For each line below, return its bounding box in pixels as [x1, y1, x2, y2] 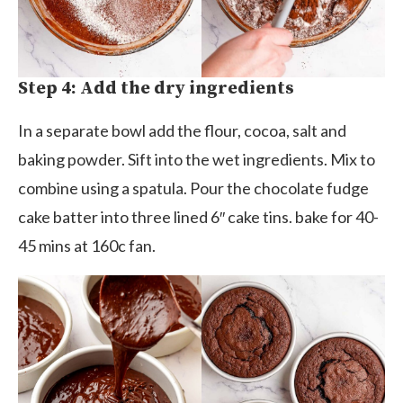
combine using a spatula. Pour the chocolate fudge [18, 178, 369, 199]
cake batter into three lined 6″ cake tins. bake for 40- [18, 207, 379, 228]
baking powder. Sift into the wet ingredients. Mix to [18, 149, 375, 170]
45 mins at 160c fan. [18, 236, 156, 256]
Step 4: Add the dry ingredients [18, 77, 294, 101]
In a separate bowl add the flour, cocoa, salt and [18, 121, 346, 141]
